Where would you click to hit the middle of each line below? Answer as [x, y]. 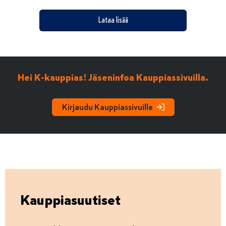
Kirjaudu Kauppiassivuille [107, 108]
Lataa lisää [113, 20]
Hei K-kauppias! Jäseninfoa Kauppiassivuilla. [113, 78]
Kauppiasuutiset [70, 200]
